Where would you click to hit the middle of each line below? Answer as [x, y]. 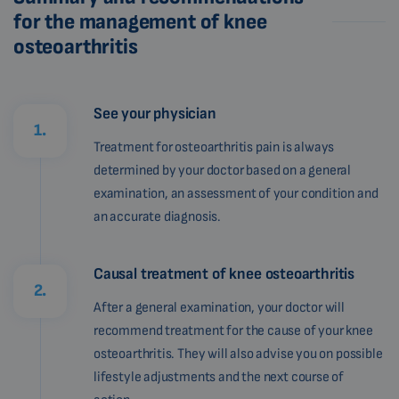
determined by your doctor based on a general [223, 170]
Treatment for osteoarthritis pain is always [214, 147]
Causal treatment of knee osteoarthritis [224, 273]
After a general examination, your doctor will [219, 307]
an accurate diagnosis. [158, 216]
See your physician [155, 113]
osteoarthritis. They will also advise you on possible [238, 354]
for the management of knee [140, 21]
